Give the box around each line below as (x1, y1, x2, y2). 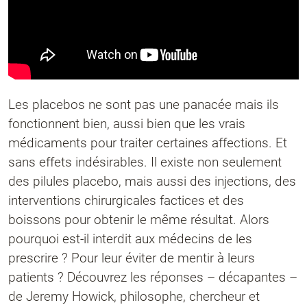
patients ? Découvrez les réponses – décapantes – (8, 269, 297, 285)
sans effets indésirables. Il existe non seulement (8, 154, 282, 170)
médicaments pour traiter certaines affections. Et (8, 135, 287, 151)
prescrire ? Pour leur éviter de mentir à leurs (8, 250, 255, 266)
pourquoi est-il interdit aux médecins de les (8, 231, 252, 247)
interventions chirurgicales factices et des (8, 193, 244, 208)
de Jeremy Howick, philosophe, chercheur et (8, 288, 260, 304)
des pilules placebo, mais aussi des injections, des (8, 173, 296, 189)
